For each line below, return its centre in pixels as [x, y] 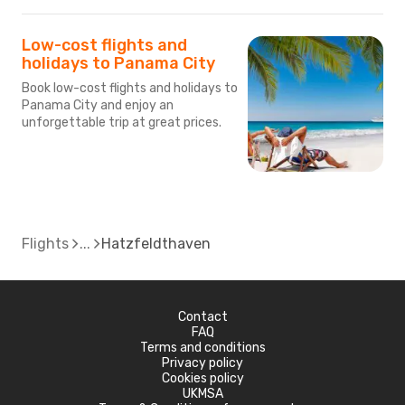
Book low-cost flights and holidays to [130, 88]
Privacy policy [202, 363]
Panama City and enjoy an [98, 105]
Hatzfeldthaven [156, 243]
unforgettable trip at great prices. [122, 122]
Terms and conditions [202, 347]
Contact [202, 316]
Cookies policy [202, 378]
